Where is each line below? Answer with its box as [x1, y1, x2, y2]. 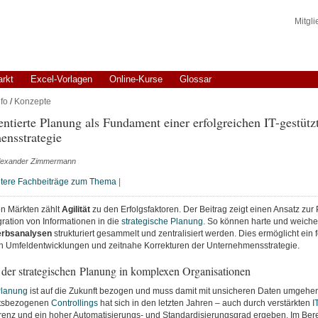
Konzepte [13, 97, 51, 106]
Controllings [50, 298, 98, 308]
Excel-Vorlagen [30, 74, 92, 84]
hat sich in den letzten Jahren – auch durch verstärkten [97, 298, 312, 308]
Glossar [179, 74, 212, 84]
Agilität [61, 204, 92, 214]
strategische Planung [121, 216, 203, 226]
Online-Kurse [109, 74, 163, 84]
